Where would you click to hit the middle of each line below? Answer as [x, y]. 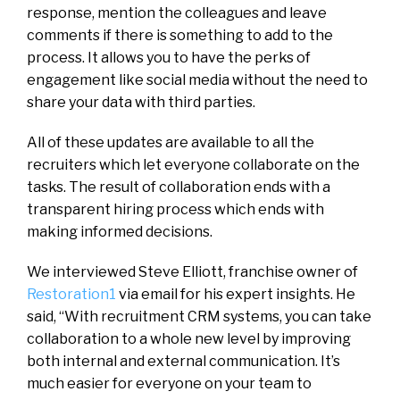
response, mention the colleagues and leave [177, 12]
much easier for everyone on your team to [169, 383]
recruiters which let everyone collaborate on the [193, 164]
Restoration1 [71, 294]
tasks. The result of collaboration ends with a [179, 187]
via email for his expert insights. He [236, 294]
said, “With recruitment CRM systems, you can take [199, 316]
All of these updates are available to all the [171, 142]
